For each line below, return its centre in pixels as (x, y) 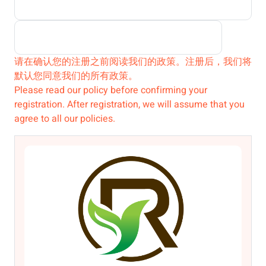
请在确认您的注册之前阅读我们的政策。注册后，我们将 (133, 62)
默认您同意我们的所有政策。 (76, 76)
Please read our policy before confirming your (111, 91)
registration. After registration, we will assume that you (129, 105)
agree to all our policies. (65, 119)
